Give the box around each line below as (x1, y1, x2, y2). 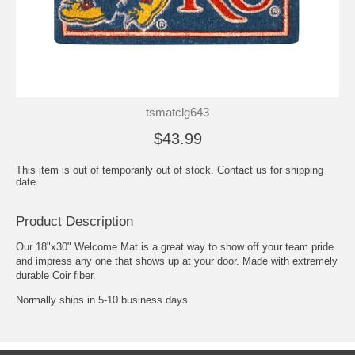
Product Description (16, 213, 133, 229)
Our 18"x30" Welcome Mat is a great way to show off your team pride (16, 240, 334, 253)
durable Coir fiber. (16, 269, 96, 281)
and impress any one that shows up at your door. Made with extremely (16, 254, 338, 267)
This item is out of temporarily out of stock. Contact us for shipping (16, 163, 323, 176)
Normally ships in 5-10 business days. (16, 293, 191, 306)
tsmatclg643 (146, 105, 209, 119)
